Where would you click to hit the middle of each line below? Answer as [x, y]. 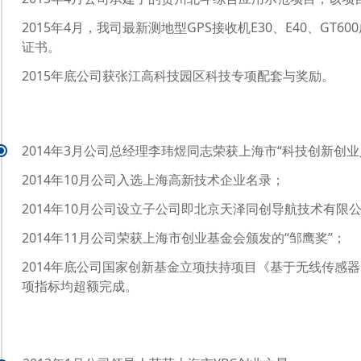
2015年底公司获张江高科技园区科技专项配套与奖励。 [178, 76]
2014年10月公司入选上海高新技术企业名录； [153, 180]
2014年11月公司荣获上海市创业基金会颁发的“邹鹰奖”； [184, 238]
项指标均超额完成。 [81, 286]
